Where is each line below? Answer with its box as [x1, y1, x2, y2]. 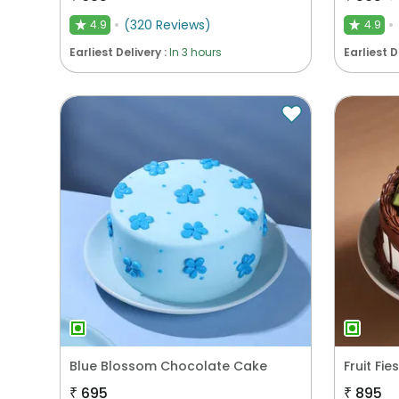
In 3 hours [169, 45, 223, 61]
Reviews [156, 16, 206, 35]
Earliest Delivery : [69, 45, 170, 61]
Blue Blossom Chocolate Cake [69, 356, 268, 375]
